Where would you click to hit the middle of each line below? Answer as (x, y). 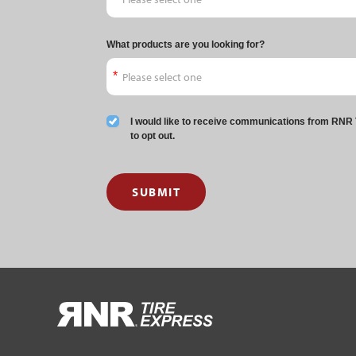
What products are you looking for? (186, 44)
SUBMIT (157, 192)
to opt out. (153, 136)
